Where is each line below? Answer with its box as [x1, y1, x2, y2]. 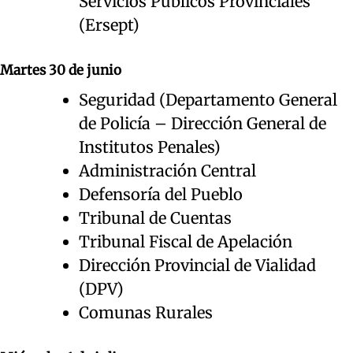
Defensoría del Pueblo [79, 184, 243, 204]
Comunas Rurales [79, 302, 213, 322]
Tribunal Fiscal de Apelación [79, 231, 292, 251]
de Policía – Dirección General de [79, 113, 326, 133]
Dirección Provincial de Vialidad [79, 255, 316, 275]
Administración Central [79, 160, 256, 180]
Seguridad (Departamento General [79, 89, 337, 110]
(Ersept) [79, 14, 139, 35]
